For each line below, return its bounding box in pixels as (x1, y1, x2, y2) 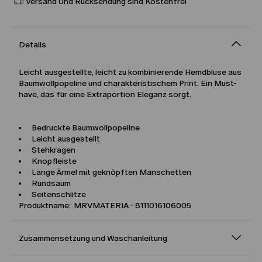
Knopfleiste (30, 156, 77, 166)
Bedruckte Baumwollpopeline (30, 123, 140, 133)
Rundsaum (30, 178, 71, 188)
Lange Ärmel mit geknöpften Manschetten (30, 167, 191, 177)
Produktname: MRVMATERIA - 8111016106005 (19, 201, 191, 211)
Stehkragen (30, 145, 75, 155)
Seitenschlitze (30, 189, 86, 199)
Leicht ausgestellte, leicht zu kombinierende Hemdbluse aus (19, 67, 242, 77)
